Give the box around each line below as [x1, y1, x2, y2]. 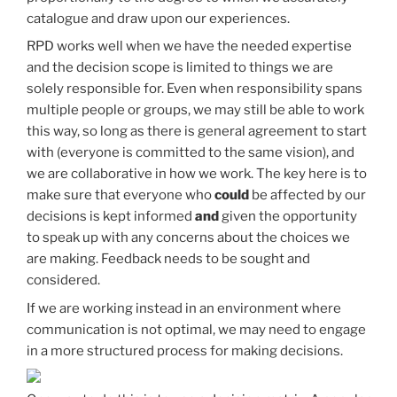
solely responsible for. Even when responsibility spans [27, 81, 362, 97]
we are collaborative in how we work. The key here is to [27, 166, 367, 183]
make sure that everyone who [27, 187, 214, 204]
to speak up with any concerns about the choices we [27, 230, 350, 246]
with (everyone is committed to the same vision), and [27, 144, 354, 161]
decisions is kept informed [27, 208, 195, 225]
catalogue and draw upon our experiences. [27, 10, 290, 27]
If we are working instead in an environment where [27, 300, 341, 316]
